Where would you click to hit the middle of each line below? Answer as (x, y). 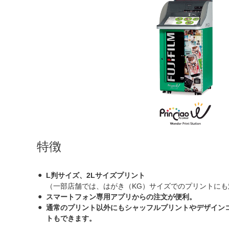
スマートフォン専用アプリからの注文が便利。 (121, 197)
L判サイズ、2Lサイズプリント (96, 176)
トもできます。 (71, 219)
